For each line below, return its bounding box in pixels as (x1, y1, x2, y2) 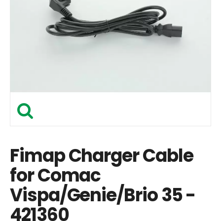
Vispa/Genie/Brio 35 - (10, 183, 196, 208)
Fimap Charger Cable (10, 143, 193, 168)
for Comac (10, 163, 101, 188)
